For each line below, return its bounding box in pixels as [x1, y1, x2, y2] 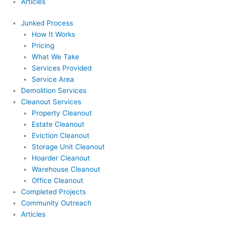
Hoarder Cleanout [31, 154, 90, 163]
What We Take [31, 53, 79, 61]
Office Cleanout [31, 176, 83, 185]
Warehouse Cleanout [31, 165, 100, 174]
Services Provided [31, 64, 91, 73]
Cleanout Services [21, 98, 82, 106]
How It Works [31, 30, 75, 39]
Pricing [31, 41, 54, 50]
